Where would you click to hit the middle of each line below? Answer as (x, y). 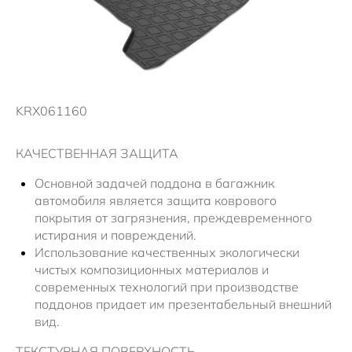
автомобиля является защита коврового (156, 201)
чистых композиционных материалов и (152, 270)
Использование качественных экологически (167, 253)
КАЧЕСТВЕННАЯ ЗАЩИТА (97, 154)
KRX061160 (51, 111)
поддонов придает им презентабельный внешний (183, 304)
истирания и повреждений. (115, 235)
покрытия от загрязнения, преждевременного (173, 218)
